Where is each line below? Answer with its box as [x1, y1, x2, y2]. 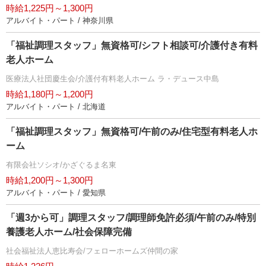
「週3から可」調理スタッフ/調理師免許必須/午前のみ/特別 [6, 212, 256, 223]
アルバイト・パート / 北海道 [6, 102, 106, 111]
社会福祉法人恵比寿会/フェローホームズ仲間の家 [6, 246, 178, 255]
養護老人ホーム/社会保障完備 [6, 226, 132, 237]
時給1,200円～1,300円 [6, 175, 93, 185]
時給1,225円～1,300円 [6, 2, 93, 13]
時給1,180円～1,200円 [6, 88, 93, 99]
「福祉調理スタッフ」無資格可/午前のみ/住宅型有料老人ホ [6, 126, 258, 137]
